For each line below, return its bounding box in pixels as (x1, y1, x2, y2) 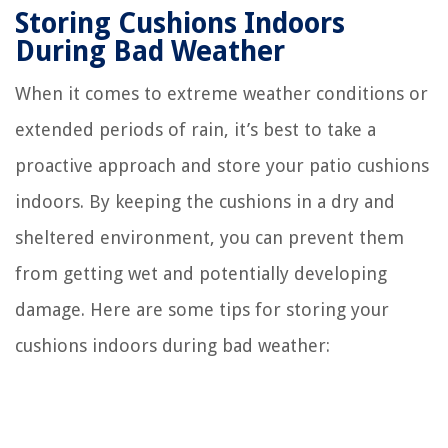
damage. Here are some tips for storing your (15, 298, 389, 320)
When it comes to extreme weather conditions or (15, 82, 428, 104)
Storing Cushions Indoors (15, 6, 345, 40)
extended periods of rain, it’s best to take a (15, 118, 376, 140)
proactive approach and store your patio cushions (15, 154, 429, 176)
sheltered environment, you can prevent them (15, 226, 404, 248)
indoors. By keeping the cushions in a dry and (15, 190, 395, 212)
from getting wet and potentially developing (15, 262, 387, 284)
